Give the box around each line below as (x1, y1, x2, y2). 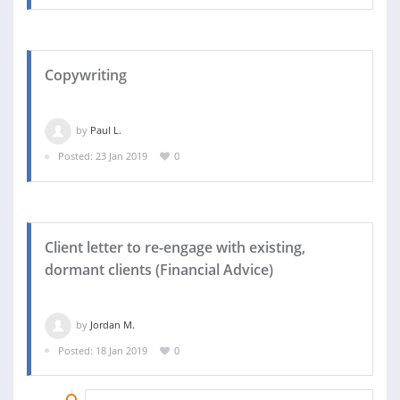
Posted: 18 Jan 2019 (58, 343, 147, 357)
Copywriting (45, 65, 127, 86)
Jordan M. (90, 317, 135, 331)
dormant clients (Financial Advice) (45, 259, 273, 279)
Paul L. (90, 123, 121, 137)
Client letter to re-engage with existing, (45, 237, 305, 257)
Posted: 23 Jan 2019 (58, 149, 147, 163)
